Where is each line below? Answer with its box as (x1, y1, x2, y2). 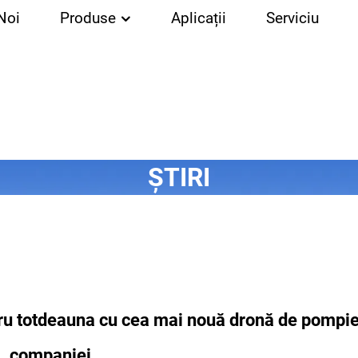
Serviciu (265, 9, 319, 27)
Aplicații (170, 9, 226, 27)
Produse (59, 9, 120, 27)
